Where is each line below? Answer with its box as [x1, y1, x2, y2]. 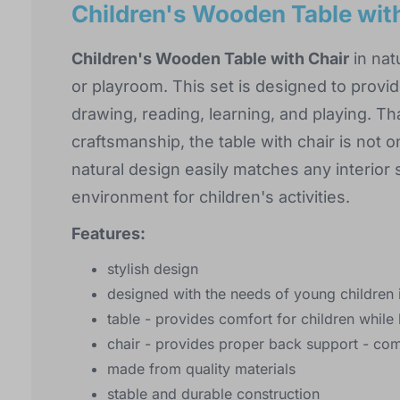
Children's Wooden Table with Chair [71, 49, 349, 69]
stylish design [107, 260, 198, 279]
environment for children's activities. [71, 187, 350, 207]
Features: [71, 224, 146, 244]
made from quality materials [107, 360, 296, 379]
